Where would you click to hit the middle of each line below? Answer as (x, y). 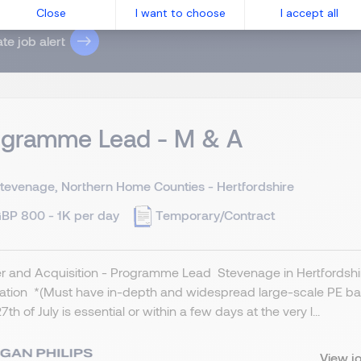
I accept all (310, 12)
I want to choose (180, 12)
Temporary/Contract (215, 214)
